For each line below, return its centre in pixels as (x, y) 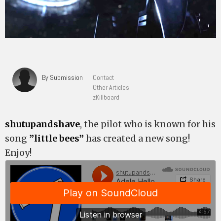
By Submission (62, 77)
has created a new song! (138, 138)
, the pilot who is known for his (148, 124)
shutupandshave (42, 124)
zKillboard (106, 97)
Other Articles (111, 87)
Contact (103, 77)
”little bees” (56, 138)
